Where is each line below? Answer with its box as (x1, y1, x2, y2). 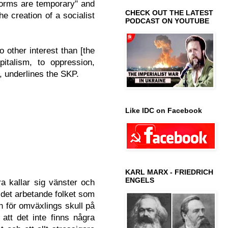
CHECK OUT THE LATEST (125, 8, 213, 17)
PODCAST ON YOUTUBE (125, 16, 209, 25)
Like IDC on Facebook (125, 106, 202, 115)
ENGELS (125, 176, 154, 184)
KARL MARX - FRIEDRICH (125, 167, 213, 176)
